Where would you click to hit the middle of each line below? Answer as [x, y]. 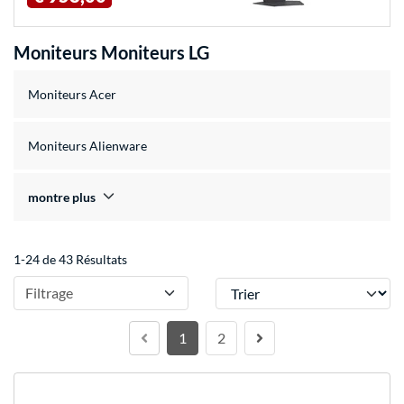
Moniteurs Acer [72, 95]
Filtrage [49, 293]
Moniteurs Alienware [87, 146]
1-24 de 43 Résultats [70, 260]
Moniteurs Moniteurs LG [111, 53]
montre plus [62, 197]
